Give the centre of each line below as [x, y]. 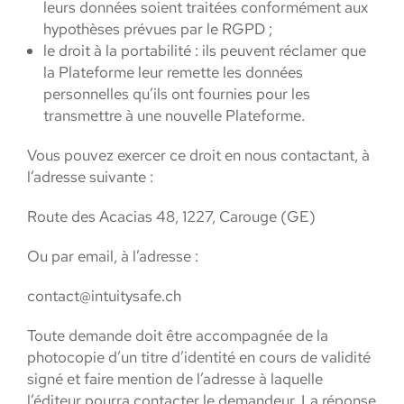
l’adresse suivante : [90, 177]
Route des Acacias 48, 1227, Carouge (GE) [171, 216]
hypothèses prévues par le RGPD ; [158, 29]
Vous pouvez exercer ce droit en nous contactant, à [198, 155]
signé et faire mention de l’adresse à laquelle [175, 379]
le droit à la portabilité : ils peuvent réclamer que [205, 50]
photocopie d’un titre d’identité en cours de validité [199, 357]
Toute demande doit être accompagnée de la [178, 335]
